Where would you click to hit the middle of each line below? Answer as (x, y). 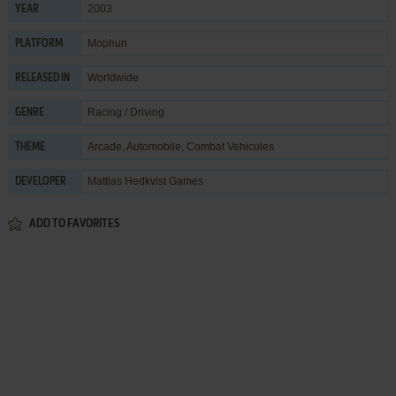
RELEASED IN (42, 78)
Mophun (107, 43)
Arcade (104, 146)
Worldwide (113, 77)
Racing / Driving (126, 112)
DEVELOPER (40, 182)
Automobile (153, 146)
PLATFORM (38, 44)
